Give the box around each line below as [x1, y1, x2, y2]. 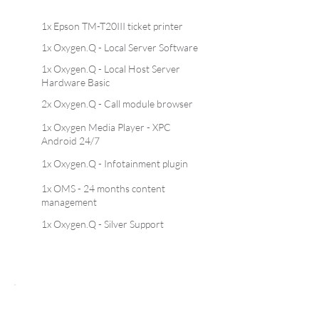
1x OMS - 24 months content [41, 182, 165, 194]
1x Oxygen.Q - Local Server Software [41, 41, 198, 53]
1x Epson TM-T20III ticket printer [41, 20, 183, 32]
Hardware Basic [41, 76, 110, 88]
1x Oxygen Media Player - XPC [41, 121, 171, 133]
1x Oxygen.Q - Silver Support [41, 218, 164, 230]
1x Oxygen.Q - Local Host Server [41, 63, 180, 75]
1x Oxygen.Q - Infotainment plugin [41, 157, 188, 169]
